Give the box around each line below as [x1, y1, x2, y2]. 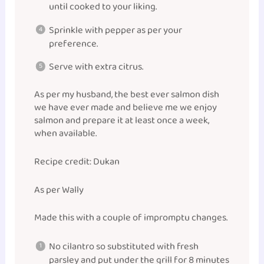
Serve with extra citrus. [48, 59, 143, 75]
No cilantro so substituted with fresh [48, 238, 199, 255]
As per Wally [34, 182, 84, 199]
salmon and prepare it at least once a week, [34, 112, 210, 128]
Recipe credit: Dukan [34, 153, 120, 170]
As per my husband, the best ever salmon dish [34, 86, 220, 103]
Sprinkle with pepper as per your [48, 22, 182, 38]
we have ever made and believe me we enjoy [34, 99, 217, 115]
